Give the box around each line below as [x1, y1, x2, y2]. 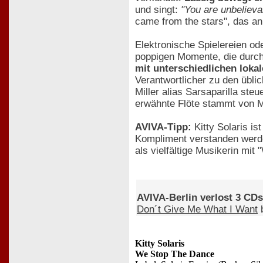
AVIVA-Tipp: [135, 122, 191, 133]
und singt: [135, 4, 181, 16]
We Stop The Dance [135, 248, 214, 259]
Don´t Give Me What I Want [137, 203, 258, 215]
